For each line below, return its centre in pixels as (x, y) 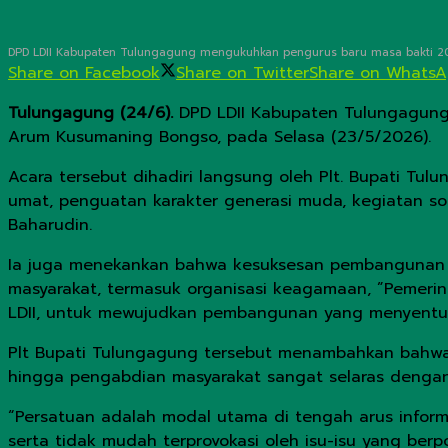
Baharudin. (50, 225)
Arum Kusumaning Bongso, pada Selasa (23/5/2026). (219, 137)
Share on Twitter (242, 73)
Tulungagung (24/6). (90, 113)
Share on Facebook (84, 73)
